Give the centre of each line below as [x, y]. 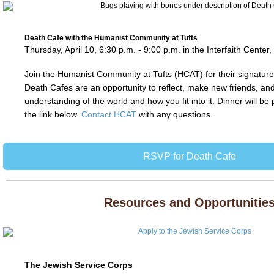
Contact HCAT [109, 114]
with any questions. [176, 114]
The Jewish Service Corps [79, 265]
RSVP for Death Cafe [190, 156]
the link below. [53, 114]
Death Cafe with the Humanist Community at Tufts [112, 38]
